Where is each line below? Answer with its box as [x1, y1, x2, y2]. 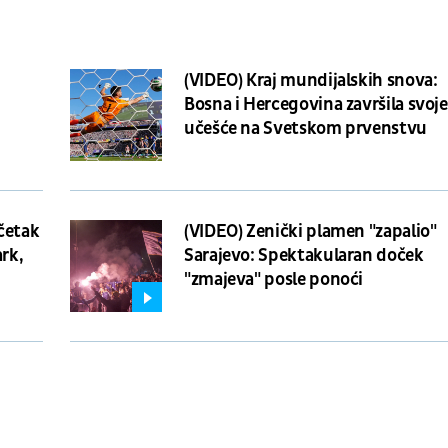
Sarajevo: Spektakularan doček [184, 243, 424, 267]
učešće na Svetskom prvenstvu [184, 116, 427, 140]
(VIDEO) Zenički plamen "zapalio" [184, 219, 437, 243]
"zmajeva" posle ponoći [184, 267, 364, 291]
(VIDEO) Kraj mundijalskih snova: [184, 68, 438, 92]
